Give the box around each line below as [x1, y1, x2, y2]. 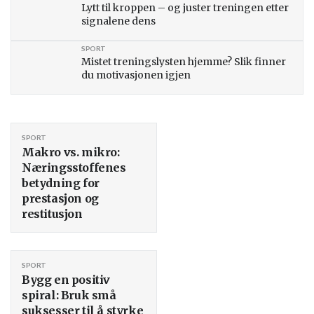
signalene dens [81, 14, 156, 27]
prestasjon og [22, 191, 99, 205]
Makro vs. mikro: [22, 144, 120, 159]
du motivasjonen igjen [81, 68, 191, 81]
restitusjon [22, 206, 83, 221]
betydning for [22, 175, 100, 190]
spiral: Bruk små [22, 287, 116, 302]
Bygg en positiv [22, 272, 110, 287]
